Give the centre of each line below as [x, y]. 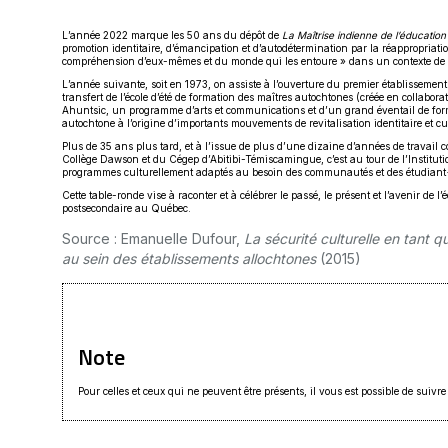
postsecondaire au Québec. [126, 208]
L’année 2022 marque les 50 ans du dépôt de [172, 35]
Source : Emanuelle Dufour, [153, 239]
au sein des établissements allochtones [189, 259]
